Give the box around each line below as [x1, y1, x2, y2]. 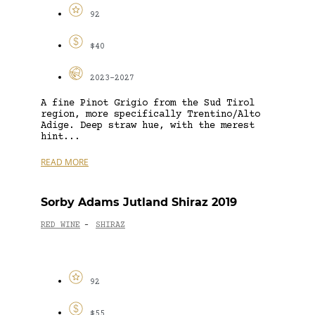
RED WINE [41, 221, 80, 231]
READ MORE [41, 155, 89, 168]
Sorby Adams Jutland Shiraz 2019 [41, 195, 237, 209]
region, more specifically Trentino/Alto [41, 108, 260, 120]
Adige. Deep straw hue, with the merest [41, 120, 255, 131]
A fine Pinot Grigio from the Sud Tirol [41, 97, 255, 109]
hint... [41, 131, 80, 143]
